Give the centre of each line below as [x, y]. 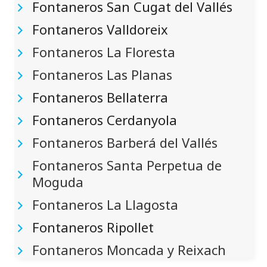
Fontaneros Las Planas [102, 74]
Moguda [58, 182]
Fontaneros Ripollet [93, 227]
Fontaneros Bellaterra [100, 97]
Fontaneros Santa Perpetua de [127, 165]
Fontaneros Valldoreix [100, 29]
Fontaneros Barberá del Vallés [125, 142]
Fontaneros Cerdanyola [105, 120]
